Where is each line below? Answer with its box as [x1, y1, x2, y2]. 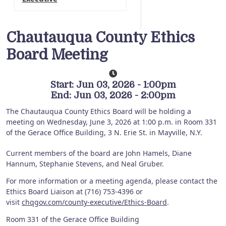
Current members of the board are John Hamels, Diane [6, 148, 192, 158]
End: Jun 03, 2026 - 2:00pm [50, 90, 176, 101]
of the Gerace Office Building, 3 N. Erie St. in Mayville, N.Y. [6, 128, 204, 138]
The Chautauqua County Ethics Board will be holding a [6, 106, 191, 117]
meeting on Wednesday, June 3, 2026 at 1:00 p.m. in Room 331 [6, 117, 217, 127]
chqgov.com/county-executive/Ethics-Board [22, 197, 167, 207]
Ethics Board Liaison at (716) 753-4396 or [6, 187, 143, 197]
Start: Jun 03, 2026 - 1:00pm [50, 80, 176, 90]
